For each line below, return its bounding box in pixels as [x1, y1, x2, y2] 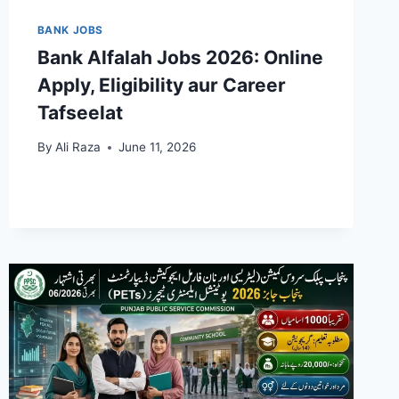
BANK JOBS [37, 22, 104, 37]
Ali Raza [54, 140, 101, 155]
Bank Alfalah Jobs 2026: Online [37, 45, 323, 69]
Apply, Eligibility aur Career [37, 73, 286, 96]
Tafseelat [37, 101, 123, 124]
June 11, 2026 [118, 140, 196, 155]
